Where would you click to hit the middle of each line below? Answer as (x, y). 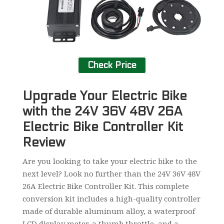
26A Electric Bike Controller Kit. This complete (105, 186)
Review (43, 142)
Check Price (112, 65)
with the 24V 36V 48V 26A (102, 111)
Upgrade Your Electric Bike (104, 95)
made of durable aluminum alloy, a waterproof (108, 211)
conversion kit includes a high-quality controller (111, 198)
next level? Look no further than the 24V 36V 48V (111, 173)
